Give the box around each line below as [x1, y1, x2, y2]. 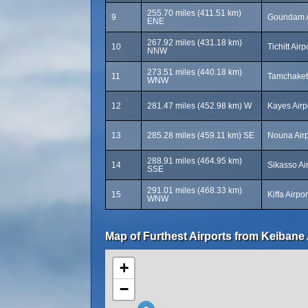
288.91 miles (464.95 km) [147, 156, 242, 166]
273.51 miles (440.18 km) [147, 67, 242, 77]
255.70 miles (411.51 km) [147, 8, 241, 18]
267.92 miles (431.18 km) [147, 38, 242, 47]
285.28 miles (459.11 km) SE [147, 131, 254, 140]
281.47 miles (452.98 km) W [147, 101, 252, 111]
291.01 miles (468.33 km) [147, 186, 242, 195]
